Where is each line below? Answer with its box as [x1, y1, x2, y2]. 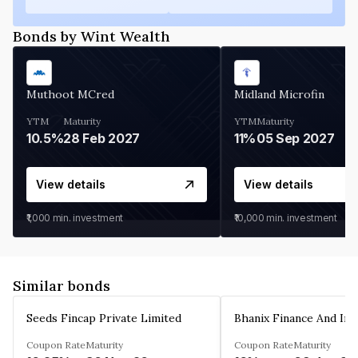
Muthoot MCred [26, 86, 114, 101]
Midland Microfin [234, 86, 324, 101]
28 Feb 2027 [63, 129, 140, 146]
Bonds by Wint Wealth [13, 26, 170, 46]
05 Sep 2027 [257, 129, 335, 146]
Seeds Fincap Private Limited [26, 310, 181, 325]
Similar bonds [13, 276, 110, 295]
